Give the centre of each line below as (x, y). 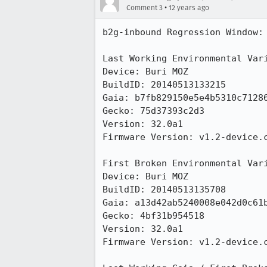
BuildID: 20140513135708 (164, 190)
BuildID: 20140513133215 (164, 85)
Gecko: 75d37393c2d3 (153, 111)
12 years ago (189, 8)
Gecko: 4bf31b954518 (153, 216)
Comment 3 (145, 8)
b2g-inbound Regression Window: (183, 32)
